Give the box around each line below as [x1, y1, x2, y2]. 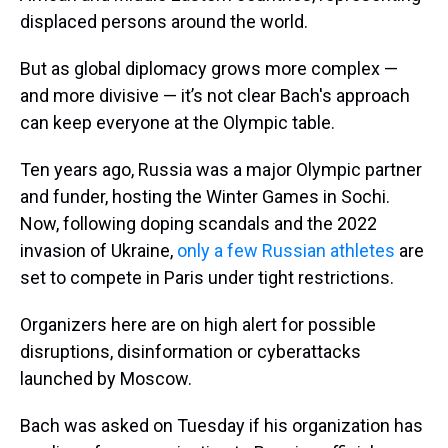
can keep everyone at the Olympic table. [20, 112, 335, 133]
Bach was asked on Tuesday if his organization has [20, 415, 423, 436]
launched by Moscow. [20, 368, 192, 389]
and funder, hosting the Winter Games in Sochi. [20, 186, 390, 207]
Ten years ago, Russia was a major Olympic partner [20, 159, 422, 180]
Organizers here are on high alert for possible [20, 314, 376, 335]
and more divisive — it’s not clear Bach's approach [20, 85, 410, 106]
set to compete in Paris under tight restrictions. [20, 267, 394, 288]
